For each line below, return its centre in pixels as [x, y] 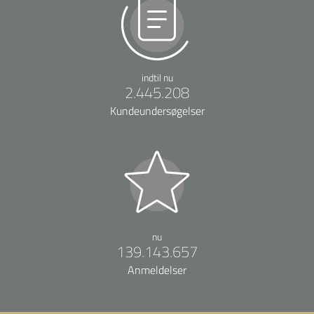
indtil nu [157, 77]
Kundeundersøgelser [157, 111]
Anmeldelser [157, 270]
